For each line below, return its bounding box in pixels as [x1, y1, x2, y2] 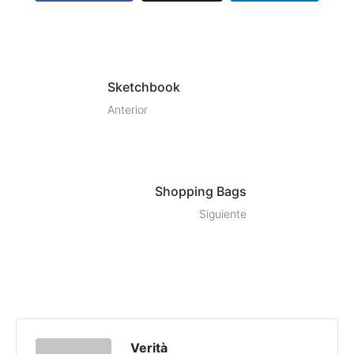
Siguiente [199, 207, 247, 221]
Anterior [107, 103, 148, 117]
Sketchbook [107, 79, 180, 96]
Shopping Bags [155, 183, 247, 200]
